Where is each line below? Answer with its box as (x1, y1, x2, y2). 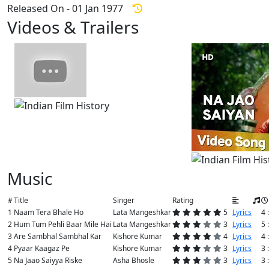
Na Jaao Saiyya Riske (14, 255, 82, 265)
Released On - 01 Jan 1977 (7, 2, 133, 15)
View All (188, 16, 249, 38)
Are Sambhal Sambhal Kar (14, 231, 101, 241)
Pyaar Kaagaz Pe (14, 243, 70, 253)
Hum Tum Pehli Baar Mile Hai (14, 219, 112, 229)
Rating (172, 195, 193, 205)
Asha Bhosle (113, 255, 154, 265)
